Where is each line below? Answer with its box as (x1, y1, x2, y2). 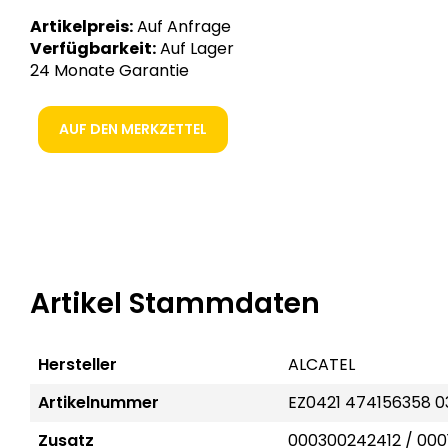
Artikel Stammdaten (30, 284, 320, 323)
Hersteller (38, 353, 117, 376)
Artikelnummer (38, 391, 159, 414)
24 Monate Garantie (30, 59, 189, 82)
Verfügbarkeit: (30, 37, 156, 60)
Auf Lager (156, 37, 234, 60)
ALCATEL (288, 353, 355, 376)
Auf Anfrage (133, 15, 231, 38)
